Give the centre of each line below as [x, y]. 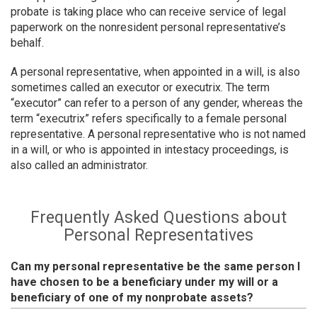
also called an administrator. [79, 165]
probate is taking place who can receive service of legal [148, 12]
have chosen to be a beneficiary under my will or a [144, 282]
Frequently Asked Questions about [158, 218]
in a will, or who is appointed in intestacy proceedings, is [150, 150]
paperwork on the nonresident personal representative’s [148, 27]
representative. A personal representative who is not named [158, 134]
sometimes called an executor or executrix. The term [140, 87]
